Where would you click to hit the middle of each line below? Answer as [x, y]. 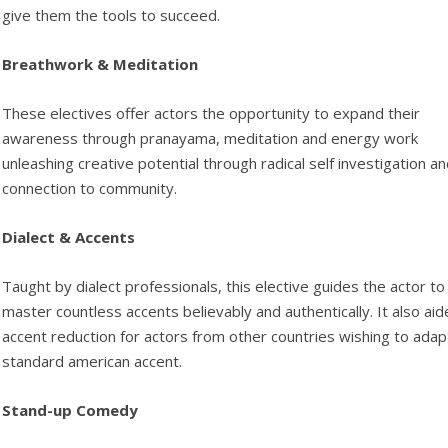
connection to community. [92, 188]
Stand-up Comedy [72, 410]
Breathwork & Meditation [102, 64]
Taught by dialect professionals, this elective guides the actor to [224, 286]
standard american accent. [92, 361]
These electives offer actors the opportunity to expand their [211, 113]
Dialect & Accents [71, 237]
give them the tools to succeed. [111, 15]
